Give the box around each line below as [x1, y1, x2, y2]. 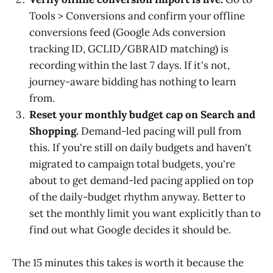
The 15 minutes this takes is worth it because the [12, 256, 244, 270]
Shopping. [29, 124, 79, 138]
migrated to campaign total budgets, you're [29, 157, 235, 171]
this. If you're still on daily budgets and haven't [29, 140, 252, 154]
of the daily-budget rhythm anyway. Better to [29, 190, 246, 204]
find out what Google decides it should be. [29, 222, 231, 236]
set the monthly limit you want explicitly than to [29, 206, 261, 220]
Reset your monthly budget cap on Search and [29, 107, 255, 121]
